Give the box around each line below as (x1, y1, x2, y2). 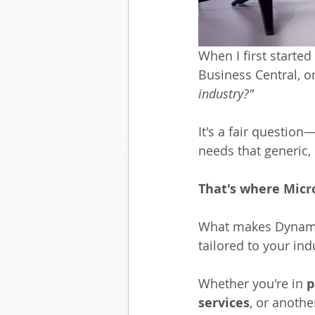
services (198, 293, 250, 311)
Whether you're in (198, 274, 307, 292)
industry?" (198, 84, 254, 102)
